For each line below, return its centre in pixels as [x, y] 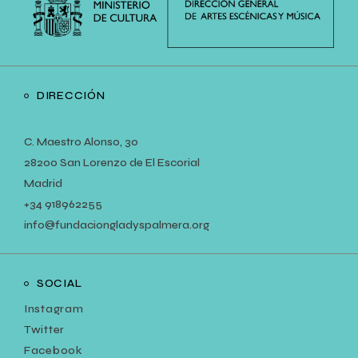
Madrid [43, 184]
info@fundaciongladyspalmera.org [117, 225]
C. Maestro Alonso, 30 [81, 142]
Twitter [44, 330]
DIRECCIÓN [71, 96]
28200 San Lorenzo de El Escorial [112, 163]
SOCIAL [60, 284]
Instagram [54, 309]
